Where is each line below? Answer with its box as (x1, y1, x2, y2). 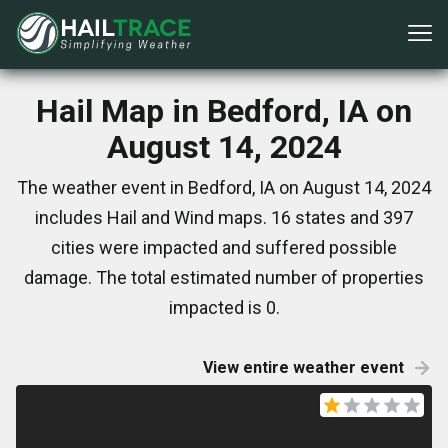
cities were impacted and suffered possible (51, 237, 397, 258)
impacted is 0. (168, 297, 280, 318)
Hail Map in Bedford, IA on (36, 92, 412, 130)
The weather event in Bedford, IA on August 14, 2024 (17, 177, 431, 198)
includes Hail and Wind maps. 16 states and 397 (35, 207, 413, 228)
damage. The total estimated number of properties (24, 267, 424, 288)
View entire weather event (203, 358, 404, 377)
